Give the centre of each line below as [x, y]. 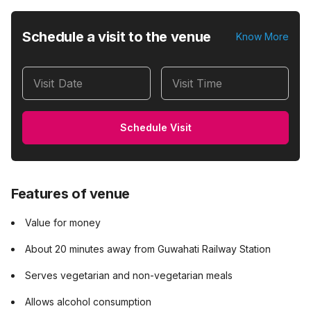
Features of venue [71, 194]
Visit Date [58, 83]
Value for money [63, 222]
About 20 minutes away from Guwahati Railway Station [148, 249]
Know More [262, 36]
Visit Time [197, 83]
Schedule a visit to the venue [117, 37]
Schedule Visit [155, 127]
